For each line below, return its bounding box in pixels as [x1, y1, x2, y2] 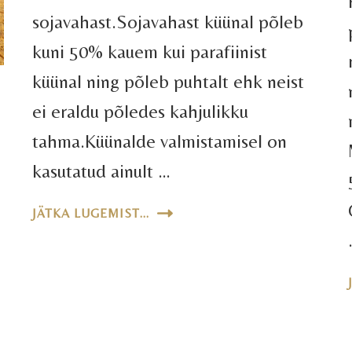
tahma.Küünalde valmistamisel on [32, 130, 288, 152]
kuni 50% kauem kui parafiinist [32, 40, 268, 62]
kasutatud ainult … [32, 159, 171, 181]
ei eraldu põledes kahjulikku [32, 100, 249, 122]
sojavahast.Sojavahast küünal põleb [32, 10, 304, 32]
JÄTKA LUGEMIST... [32, 205, 150, 221]
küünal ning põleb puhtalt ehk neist [32, 70, 305, 92]
